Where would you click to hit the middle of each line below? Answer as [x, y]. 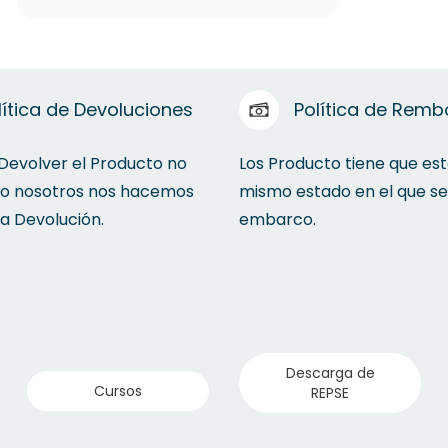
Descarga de [330, 372]
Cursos [118, 390]
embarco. [277, 219]
